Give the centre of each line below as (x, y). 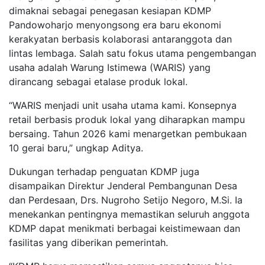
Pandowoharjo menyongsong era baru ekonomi (115, 25)
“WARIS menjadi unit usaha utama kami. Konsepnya (123, 106)
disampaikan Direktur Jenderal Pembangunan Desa (123, 186)
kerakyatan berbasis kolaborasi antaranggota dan (120, 39)
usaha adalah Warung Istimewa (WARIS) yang (110, 68)
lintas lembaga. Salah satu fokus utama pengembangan (132, 54)
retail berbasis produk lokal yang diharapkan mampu (127, 120)
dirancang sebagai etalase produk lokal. (98, 82)
